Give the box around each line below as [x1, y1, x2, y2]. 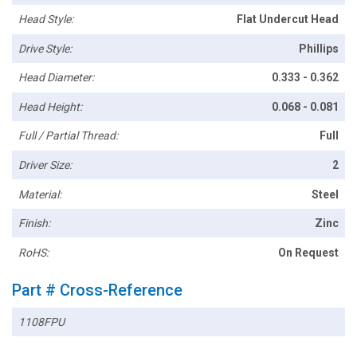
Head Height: [18, 100, 83, 113]
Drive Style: [18, 41, 73, 55]
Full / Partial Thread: [18, 129, 119, 143]
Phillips [298, 41, 339, 55]
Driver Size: [18, 158, 73, 171]
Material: [18, 187, 62, 201]
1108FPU [18, 316, 65, 329]
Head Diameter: [18, 71, 95, 84]
